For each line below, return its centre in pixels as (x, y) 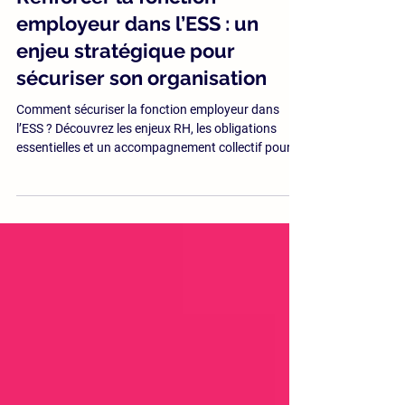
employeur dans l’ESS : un (137, 56)
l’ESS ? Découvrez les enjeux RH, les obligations (146, 161)
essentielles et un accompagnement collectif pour (154, 180)
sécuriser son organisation (141, 110)
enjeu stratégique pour (126, 83)
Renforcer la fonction (116, 29)
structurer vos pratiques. (85, 199)
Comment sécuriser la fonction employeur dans (148, 142)
